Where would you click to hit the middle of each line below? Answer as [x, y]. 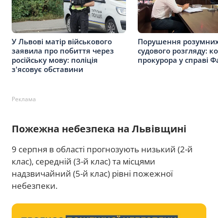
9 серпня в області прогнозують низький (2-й [102, 149]
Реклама [24, 99]
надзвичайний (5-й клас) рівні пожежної [92, 174]
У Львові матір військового [62, 42]
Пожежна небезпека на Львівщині [99, 129]
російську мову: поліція [55, 60]
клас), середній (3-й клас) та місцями [83, 162]
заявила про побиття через [63, 51]
